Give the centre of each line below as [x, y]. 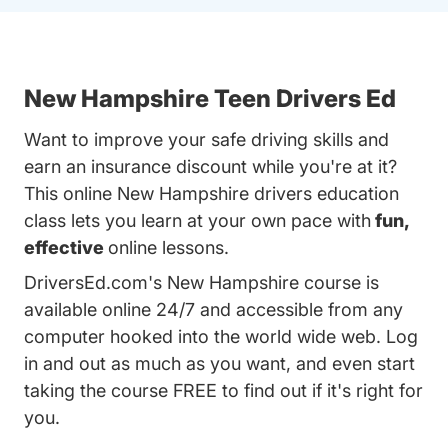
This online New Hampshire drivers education [211, 194]
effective [66, 248]
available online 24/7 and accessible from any [213, 310]
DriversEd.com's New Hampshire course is [201, 283]
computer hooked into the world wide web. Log [221, 337]
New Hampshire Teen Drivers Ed [210, 99]
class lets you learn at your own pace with [197, 221]
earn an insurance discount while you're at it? [210, 167]
